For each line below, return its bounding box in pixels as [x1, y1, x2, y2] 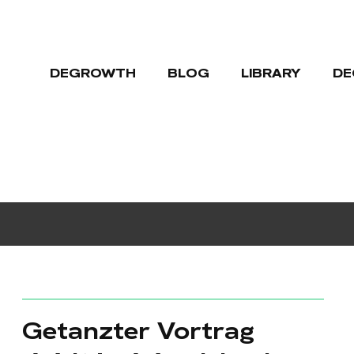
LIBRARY [240, 65, 301, 81]
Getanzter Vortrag [22, 315, 255, 346]
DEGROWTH [49, 65, 136, 81]
